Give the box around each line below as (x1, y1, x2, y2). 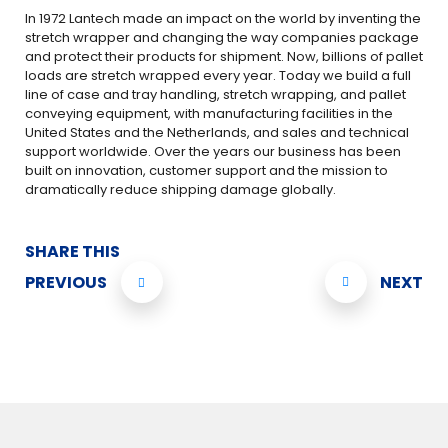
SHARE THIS (25, 240, 120, 263)
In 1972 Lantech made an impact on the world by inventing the (25, 9, 421, 28)
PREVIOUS (25, 270, 107, 294)
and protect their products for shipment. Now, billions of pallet (25, 47, 423, 66)
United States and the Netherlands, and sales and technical (25, 123, 409, 142)
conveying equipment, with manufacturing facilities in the (25, 104, 393, 123)
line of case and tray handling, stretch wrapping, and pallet (25, 85, 406, 104)
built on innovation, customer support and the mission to (25, 161, 388, 180)
